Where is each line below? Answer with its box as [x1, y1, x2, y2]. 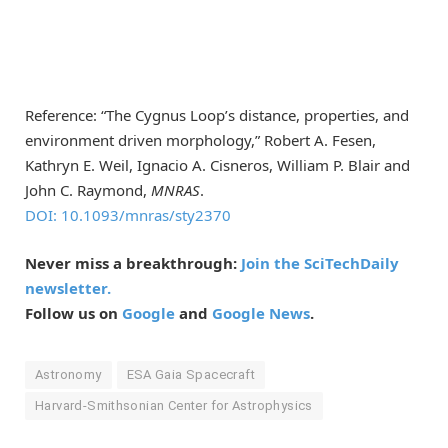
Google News [212, 302, 310, 323]
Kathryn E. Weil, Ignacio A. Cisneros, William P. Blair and [25, 154, 410, 175]
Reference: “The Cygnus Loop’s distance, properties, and [25, 104, 409, 125]
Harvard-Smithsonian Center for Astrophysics [35, 397, 313, 413]
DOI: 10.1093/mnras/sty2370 [25, 204, 231, 225]
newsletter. [25, 277, 111, 298]
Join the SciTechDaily [241, 252, 399, 273]
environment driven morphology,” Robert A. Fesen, [25, 129, 376, 150]
